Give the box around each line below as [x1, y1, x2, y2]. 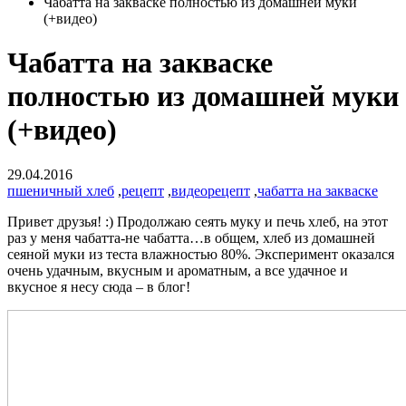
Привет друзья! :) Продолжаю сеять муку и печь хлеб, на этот [7, 213, 388, 229]
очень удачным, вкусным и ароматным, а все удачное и [7, 262, 348, 278]
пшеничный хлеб [7, 182, 114, 198]
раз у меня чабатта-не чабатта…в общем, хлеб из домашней [7, 229, 375, 246]
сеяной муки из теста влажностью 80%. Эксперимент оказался [7, 246, 394, 262]
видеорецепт [171, 182, 250, 198]
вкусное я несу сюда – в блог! [7, 278, 190, 295]
